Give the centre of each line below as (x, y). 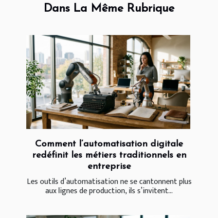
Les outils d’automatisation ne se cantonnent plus (109, 182)
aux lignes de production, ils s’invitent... (109, 191)
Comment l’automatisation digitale (109, 144)
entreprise (109, 166)
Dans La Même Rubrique (109, 9)
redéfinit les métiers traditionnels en (109, 155)
